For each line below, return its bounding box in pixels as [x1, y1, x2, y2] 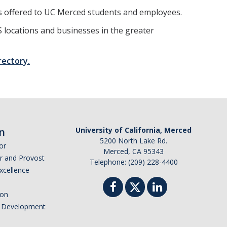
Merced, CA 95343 [103, 146, 164, 156]
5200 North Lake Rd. [100, 136, 167, 145]
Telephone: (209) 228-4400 [89, 157, 178, 167]
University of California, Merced [75, 125, 192, 135]
